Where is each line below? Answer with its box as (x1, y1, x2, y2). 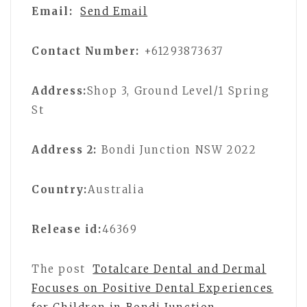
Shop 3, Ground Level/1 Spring (86, 84, 270, 97)
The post (32, 262, 90, 275)
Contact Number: (32, 44, 140, 58)
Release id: (32, 222, 102, 236)
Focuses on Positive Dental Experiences (32, 281, 273, 295)
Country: (32, 182, 88, 196)
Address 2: (32, 143, 97, 156)
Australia (87, 182, 145, 196)
